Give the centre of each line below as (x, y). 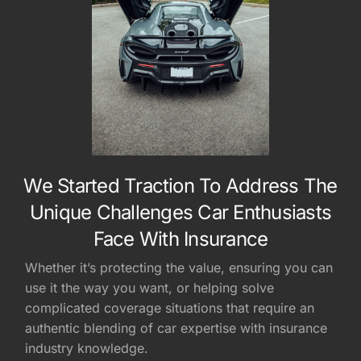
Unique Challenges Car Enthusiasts (180, 212)
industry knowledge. (87, 348)
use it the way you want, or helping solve (150, 287)
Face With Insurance (180, 239)
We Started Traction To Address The (180, 185)
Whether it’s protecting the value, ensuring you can (179, 267)
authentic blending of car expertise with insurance (176, 328)
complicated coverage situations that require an (170, 307)
